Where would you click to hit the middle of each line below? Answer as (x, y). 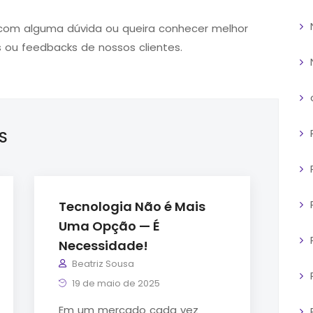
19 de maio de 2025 (115, 283)
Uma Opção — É (109, 226)
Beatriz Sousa (103, 263)
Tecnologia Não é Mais (132, 206)
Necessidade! (105, 245)
